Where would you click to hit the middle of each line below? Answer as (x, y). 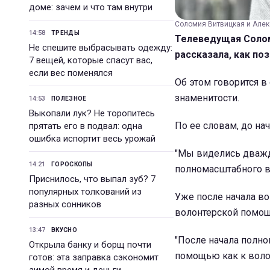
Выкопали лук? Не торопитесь (92, 113)
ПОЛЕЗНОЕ (69, 99)
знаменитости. (207, 98)
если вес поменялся (71, 73)
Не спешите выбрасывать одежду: (101, 48)
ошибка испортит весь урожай (92, 139)
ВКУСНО (64, 230)
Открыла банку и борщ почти (90, 245)
